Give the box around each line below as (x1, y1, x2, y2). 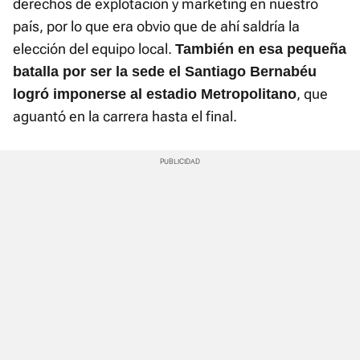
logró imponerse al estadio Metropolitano (13, 86, 297, 103)
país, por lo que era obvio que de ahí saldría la (13, 18, 300, 35)
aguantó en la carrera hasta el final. (13, 108, 237, 125)
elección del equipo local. (13, 40, 175, 58)
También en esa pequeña (175, 41, 346, 58)
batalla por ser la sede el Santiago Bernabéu (13, 63, 317, 80)
